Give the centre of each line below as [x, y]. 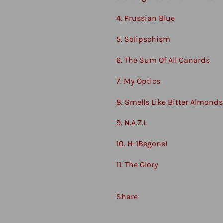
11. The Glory [137, 164]
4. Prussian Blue [146, 18]
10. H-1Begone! [142, 143]
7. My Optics [138, 81]
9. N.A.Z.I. [132, 122]
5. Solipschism [143, 39]
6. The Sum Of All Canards [163, 60]
